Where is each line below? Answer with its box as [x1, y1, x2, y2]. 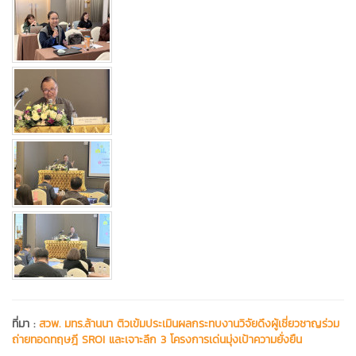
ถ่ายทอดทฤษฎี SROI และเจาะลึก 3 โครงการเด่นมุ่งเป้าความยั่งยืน [12, 331, 302, 349]
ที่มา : [12, 315, 39, 333]
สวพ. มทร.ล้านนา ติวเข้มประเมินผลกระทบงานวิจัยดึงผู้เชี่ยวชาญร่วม [39, 315, 339, 333]
